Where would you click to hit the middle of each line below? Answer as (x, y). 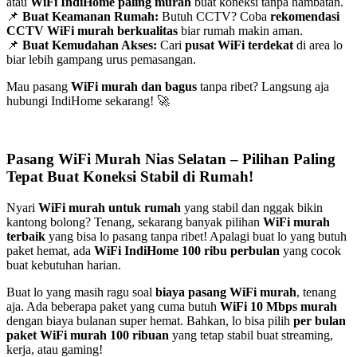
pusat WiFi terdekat (239, 45)
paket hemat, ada (50, 250)
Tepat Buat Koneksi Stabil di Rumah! (130, 176)
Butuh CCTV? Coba (214, 17)
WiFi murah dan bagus (134, 87)
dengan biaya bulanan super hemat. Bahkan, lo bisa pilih (150, 320)
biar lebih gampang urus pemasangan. (101, 60)
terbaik (26, 236)
